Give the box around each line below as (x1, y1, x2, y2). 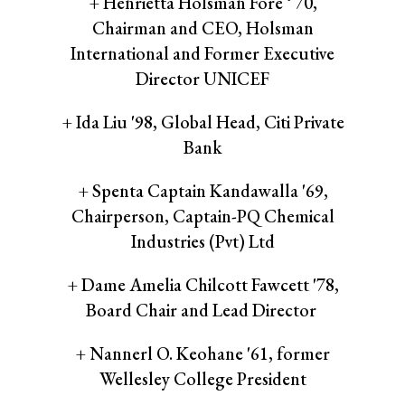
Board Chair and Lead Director (85, 298, 320, 323)
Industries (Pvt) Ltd (130, 230, 275, 254)
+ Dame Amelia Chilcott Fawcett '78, (66, 273, 339, 297)
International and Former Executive (71, 42, 334, 66)
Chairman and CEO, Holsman (91, 16, 314, 41)
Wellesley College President (99, 367, 306, 391)
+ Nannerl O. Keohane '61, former (75, 342, 330, 366)
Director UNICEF (136, 67, 269, 91)
